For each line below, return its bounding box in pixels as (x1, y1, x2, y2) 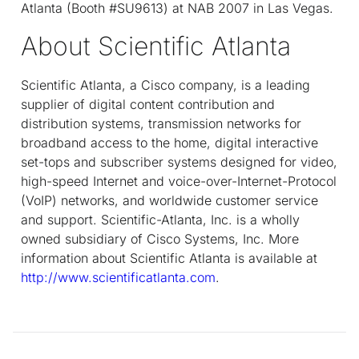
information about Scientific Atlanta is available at (21, 249, 317, 266)
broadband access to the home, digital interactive (21, 134, 318, 151)
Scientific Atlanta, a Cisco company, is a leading (21, 76, 310, 93)
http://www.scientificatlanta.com (21, 268, 216, 285)
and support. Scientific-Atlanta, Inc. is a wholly (21, 211, 300, 228)
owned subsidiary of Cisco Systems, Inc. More (21, 230, 299, 247)
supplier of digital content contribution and (21, 95, 275, 112)
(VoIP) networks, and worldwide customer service (21, 192, 318, 208)
